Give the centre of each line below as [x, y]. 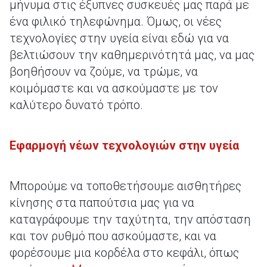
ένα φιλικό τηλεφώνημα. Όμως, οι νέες [116, 21]
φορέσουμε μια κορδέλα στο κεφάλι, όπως [124, 253]
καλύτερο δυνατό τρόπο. [76, 105]
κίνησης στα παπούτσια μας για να [102, 203]
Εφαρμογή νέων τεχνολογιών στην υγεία [124, 145]
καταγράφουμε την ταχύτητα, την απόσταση [130, 219]
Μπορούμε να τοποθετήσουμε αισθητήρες [125, 186]
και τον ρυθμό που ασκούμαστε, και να [113, 236]
